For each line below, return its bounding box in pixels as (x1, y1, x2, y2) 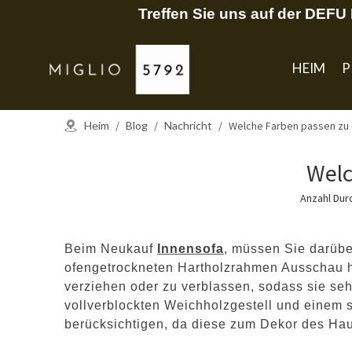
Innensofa (157, 241, 224, 255)
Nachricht (164, 118, 212, 132)
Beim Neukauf (64, 241, 157, 255)
